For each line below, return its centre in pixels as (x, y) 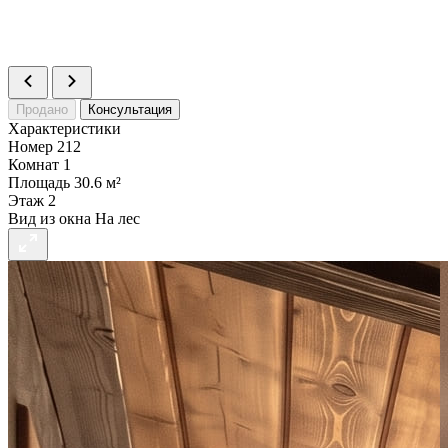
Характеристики (64, 128)
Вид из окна (49, 218)
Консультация (130, 109)
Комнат (33, 164)
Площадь (39, 182)
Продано (42, 109)
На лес (117, 218)
